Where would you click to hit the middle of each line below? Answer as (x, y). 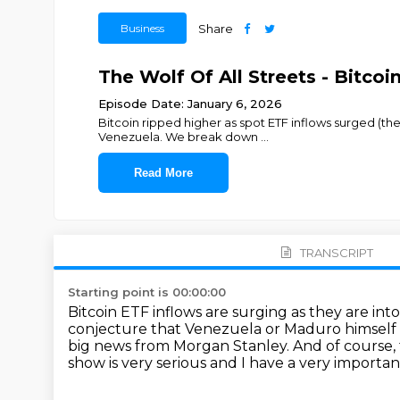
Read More (163, 173)
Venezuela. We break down (179, 137)
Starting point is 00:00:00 (147, 292)
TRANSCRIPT (336, 252)
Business (142, 28)
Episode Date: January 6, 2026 (190, 104)
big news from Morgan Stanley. (180, 346)
